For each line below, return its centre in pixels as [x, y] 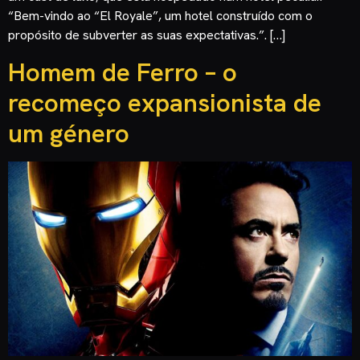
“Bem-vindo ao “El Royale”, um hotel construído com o [160, 16]
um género [69, 133]
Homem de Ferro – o [123, 72]
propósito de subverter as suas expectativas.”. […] [147, 35]
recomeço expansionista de [165, 102]
